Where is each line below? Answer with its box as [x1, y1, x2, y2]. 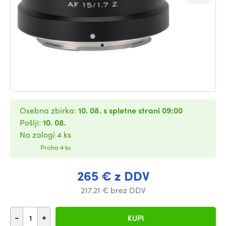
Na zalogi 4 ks [20, 129, 71, 140]
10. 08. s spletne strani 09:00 [78, 104, 183, 116]
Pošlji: [20, 117, 43, 128]
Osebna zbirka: [20, 104, 78, 116]
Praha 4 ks [40, 142, 71, 152]
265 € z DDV [77, 166, 149, 185]
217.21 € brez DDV [80, 184, 146, 196]
